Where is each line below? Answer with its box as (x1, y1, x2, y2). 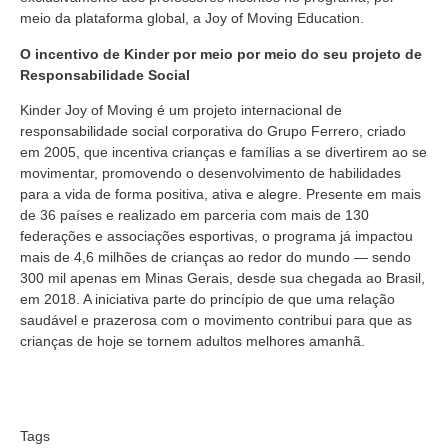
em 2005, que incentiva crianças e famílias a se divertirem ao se (20, 144, 427, 161)
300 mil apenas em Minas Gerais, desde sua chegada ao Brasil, (20, 270, 425, 287)
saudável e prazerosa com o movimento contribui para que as (20, 312, 412, 329)
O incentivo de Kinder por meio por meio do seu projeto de (20, 45, 422, 62)
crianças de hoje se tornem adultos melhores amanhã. (20, 333, 365, 350)
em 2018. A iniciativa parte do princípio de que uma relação (20, 291, 395, 308)
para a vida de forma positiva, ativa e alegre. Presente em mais (20, 186, 421, 203)
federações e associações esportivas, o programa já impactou (20, 228, 413, 245)
